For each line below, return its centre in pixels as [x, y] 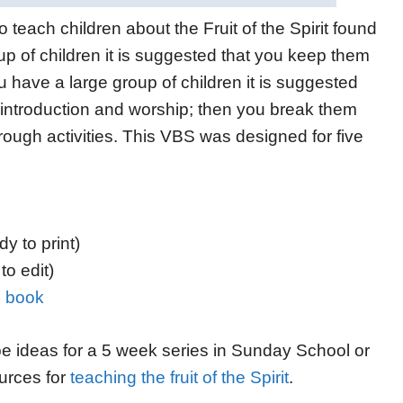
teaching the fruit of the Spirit [179, 377]
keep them [327, 56]
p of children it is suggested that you [145, 56]
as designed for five [288, 137]
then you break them [275, 110]
